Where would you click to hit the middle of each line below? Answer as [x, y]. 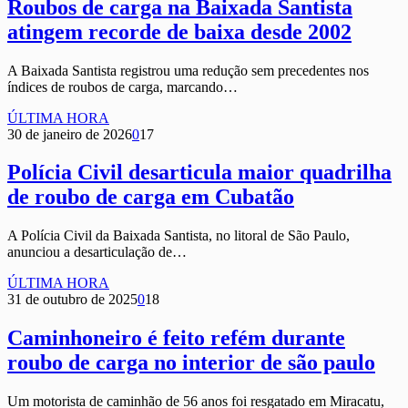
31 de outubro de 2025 [72, 300]
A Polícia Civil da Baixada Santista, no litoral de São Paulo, [178, 236]
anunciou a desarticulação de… [97, 252]
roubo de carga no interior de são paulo [191, 363]
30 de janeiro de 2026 [70, 134]
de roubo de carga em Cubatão [151, 197]
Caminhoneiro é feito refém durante [176, 338]
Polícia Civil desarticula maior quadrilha [199, 173]
